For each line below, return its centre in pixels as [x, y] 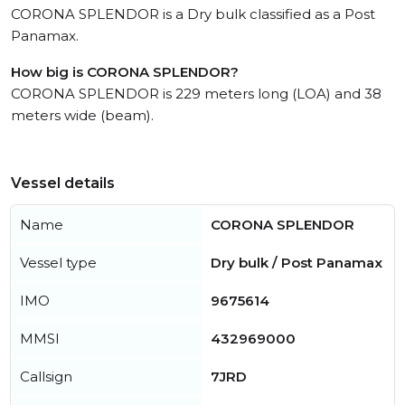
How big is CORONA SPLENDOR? [125, 72]
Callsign [46, 377]
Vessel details [63, 184]
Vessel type [58, 263]
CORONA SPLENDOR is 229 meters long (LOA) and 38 [196, 94]
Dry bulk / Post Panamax [297, 263]
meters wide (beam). [82, 116]
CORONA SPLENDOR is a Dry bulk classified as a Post [193, 14]
